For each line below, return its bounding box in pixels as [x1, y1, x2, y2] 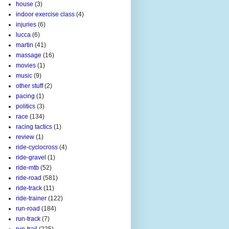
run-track [16, 215, 40, 222]
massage [16, 51, 41, 59]
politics [16, 102, 35, 110]
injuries [16, 20, 36, 28]
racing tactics [16, 123, 52, 130]
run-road [16, 204, 40, 212]
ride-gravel [16, 153, 46, 161]
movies [16, 61, 36, 69]
